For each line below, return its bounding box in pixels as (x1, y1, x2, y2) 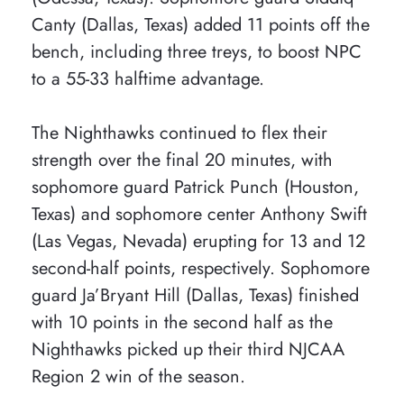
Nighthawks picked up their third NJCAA (32, 336, 344, 363)
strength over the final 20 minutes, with (32, 147, 333, 173)
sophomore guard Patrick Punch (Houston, (32, 174, 359, 200)
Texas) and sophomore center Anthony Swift (32, 201, 367, 227)
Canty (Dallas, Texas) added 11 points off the (32, 12, 370, 38)
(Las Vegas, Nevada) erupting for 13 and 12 (32, 228, 365, 254)
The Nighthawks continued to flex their (32, 120, 327, 146)
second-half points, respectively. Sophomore (32, 255, 370, 281)
